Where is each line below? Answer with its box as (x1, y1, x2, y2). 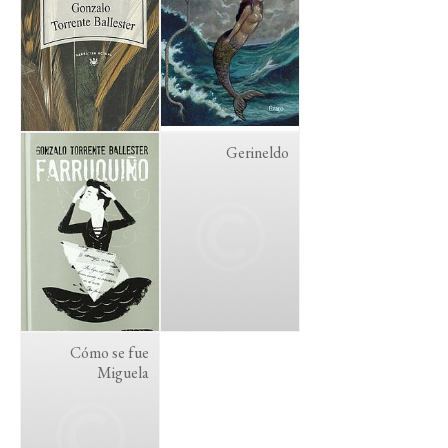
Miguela (97, 362, 149, 383)
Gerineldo (226, 142, 289, 163)
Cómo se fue (70, 342, 149, 363)
